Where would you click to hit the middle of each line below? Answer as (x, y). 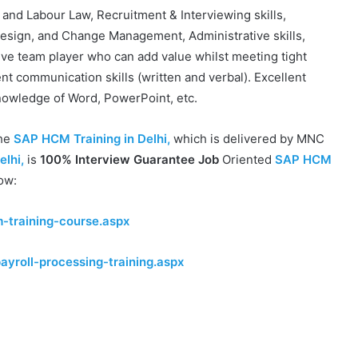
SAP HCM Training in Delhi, (92, 138)
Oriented (249, 159)
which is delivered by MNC (247, 138)
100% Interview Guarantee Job (131, 159)
